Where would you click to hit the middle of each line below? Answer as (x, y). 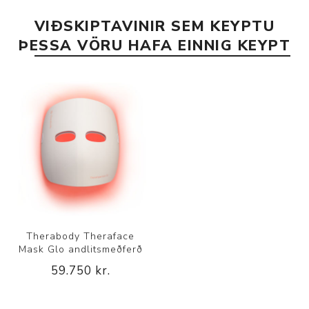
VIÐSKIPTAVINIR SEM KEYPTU (154, 26)
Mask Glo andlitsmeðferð (80, 249)
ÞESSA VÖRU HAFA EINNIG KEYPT (154, 45)
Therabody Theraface (81, 236)
